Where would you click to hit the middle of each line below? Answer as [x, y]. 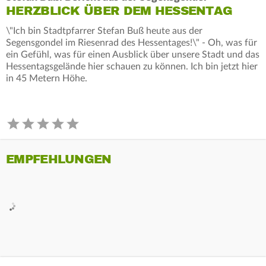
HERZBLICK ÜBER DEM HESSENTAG [119, 11]
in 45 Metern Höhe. [47, 78]
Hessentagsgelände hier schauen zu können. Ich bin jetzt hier [132, 66]
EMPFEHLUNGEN [59, 159]
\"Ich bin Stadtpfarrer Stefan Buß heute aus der [104, 31]
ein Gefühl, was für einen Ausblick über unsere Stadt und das [133, 54]
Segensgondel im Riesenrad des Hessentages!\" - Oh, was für [132, 42]
